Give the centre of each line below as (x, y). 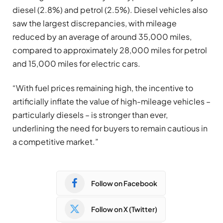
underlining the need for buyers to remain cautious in (110, 128)
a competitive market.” (56, 142)
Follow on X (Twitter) (124, 209)
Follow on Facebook (124, 183)
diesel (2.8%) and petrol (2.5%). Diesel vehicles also (110, 9)
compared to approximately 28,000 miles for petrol (110, 50)
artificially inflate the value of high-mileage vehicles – (111, 102)
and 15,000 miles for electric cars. (76, 63)
